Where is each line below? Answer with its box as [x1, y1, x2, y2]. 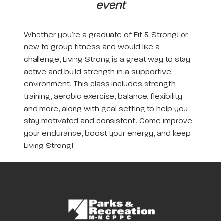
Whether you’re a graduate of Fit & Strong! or [24, 31, 188, 39]
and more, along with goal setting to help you [24, 105, 188, 113]
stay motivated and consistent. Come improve [24, 117, 192, 125]
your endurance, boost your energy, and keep [24, 129, 191, 138]
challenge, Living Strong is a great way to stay [24, 55, 190, 64]
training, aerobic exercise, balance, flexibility [24, 92, 182, 101]
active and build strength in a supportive [24, 68, 171, 76]
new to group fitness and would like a [24, 43, 160, 51]
